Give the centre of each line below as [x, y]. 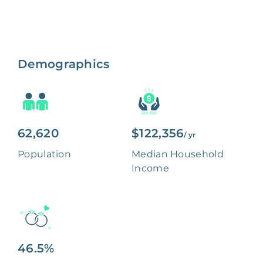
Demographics [64, 64]
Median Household [178, 154]
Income [150, 168]
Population [44, 154]
